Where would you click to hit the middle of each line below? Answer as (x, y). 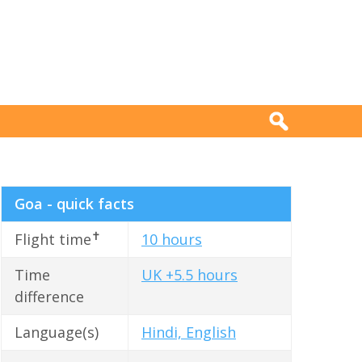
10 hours (172, 240)
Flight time (53, 240)
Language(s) (57, 333)
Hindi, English (189, 333)
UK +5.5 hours (189, 275)
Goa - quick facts (74, 204)
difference (49, 297)
